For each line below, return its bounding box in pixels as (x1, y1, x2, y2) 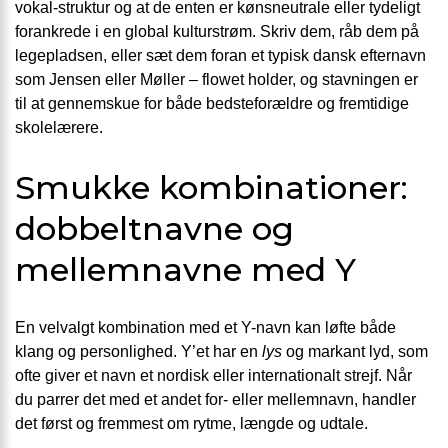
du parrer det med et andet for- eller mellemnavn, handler (15, 391, 416, 409)
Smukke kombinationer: (15, 167, 408, 207)
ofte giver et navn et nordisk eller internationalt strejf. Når (15, 367, 412, 385)
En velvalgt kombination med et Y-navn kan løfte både (15, 319, 396, 337)
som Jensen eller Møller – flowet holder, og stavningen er (15, 71, 418, 89)
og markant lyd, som (282, 343, 428, 361)
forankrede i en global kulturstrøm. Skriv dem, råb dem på (15, 23, 419, 41)
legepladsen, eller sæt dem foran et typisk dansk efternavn (15, 47, 426, 65)
